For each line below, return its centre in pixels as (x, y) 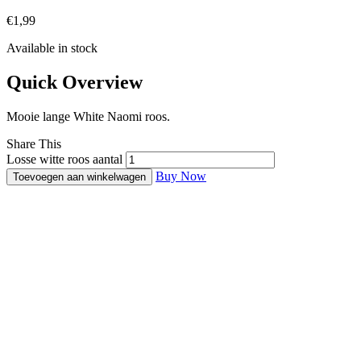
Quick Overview (75, 82)
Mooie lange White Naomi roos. (88, 116)
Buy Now (181, 176)
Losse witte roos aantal (64, 159)
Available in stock (52, 48)
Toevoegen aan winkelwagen (79, 176)
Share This (34, 143)
